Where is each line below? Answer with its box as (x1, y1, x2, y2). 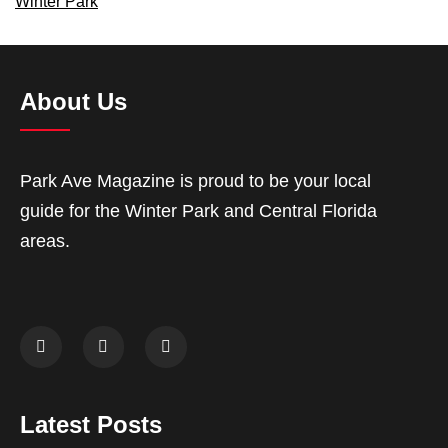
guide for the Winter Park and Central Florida (20, 201, 377, 221)
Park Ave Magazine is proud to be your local (20, 171, 371, 191)
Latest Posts (20, 410, 162, 438)
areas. (20, 231, 70, 251)
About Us (20, 88, 127, 115)
